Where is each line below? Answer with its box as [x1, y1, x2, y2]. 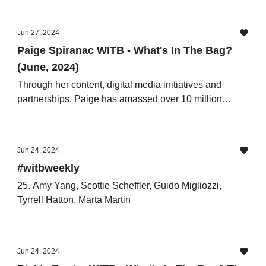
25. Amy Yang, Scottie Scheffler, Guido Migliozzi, [17, 180, 221, 191]
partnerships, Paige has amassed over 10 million [17, 94, 222, 104]
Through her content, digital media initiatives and [17, 80, 221, 90]
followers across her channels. [17, 108, 145, 118]
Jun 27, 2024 [17, 28, 59, 37]
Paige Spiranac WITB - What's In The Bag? [17, 45, 232, 56]
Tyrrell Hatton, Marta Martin [17, 195, 131, 205]
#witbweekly [17, 162, 80, 174]
